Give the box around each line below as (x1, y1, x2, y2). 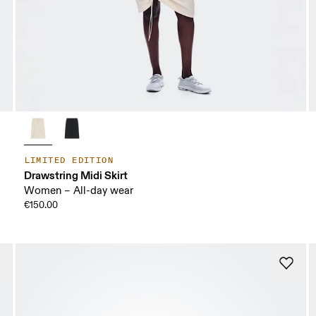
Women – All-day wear (23, 184, 133, 198)
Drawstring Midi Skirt (23, 169, 128, 183)
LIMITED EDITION (24, 155, 114, 166)
